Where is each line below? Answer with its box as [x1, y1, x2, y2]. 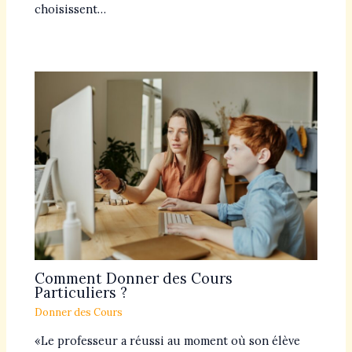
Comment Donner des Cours [35, 269, 233, 288]
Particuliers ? [35, 283, 128, 302]
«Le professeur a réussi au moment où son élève [35, 333, 301, 349]
